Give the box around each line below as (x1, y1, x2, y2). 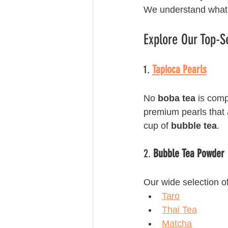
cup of (144, 121, 171, 131)
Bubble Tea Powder (153, 147, 224, 160)
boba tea (158, 93, 195, 103)
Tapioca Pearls (152, 63, 207, 76)
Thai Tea (162, 205, 197, 215)
